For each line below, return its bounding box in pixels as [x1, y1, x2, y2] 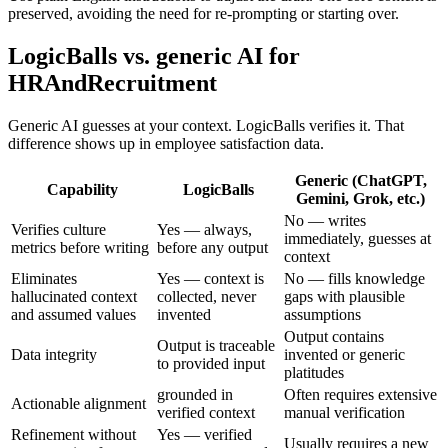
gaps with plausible [284, 287, 405, 305]
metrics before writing [11, 238, 149, 256]
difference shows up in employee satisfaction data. [8, 134, 324, 152]
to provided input [157, 354, 265, 372]
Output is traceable [157, 336, 275, 354]
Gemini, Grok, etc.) [296, 189, 425, 207]
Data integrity [11, 345, 97, 363]
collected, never [157, 287, 256, 305]
